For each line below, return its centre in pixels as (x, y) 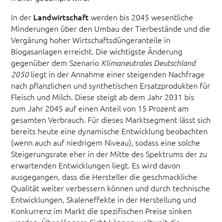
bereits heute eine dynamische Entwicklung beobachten (110, 131)
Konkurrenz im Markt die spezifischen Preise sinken (102, 210)
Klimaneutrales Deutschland (149, 62)
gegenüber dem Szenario (56, 62)
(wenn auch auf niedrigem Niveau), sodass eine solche (106, 142)
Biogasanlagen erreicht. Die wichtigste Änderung (97, 51)
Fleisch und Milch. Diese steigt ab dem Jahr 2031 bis (103, 96)
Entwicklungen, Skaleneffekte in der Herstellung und (104, 199)
